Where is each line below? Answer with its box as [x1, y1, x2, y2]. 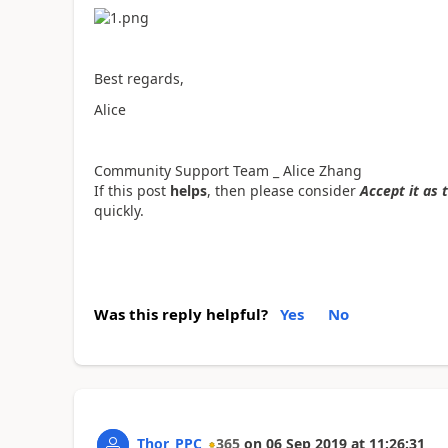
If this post [93, 180, 170, 200]
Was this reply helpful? [93, 304, 268, 325]
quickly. [93, 200, 144, 220]
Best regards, [93, 69, 184, 89]
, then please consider [206, 180, 360, 200]
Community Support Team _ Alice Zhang [93, 160, 362, 180]
